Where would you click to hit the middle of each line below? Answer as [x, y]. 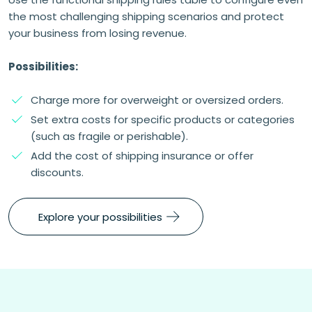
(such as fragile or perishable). [109, 136]
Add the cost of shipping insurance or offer [142, 156]
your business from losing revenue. [97, 33]
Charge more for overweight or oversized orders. [157, 100]
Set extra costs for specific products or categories [163, 119]
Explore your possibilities [100, 217]
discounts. [57, 172]
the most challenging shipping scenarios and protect [146, 16]
